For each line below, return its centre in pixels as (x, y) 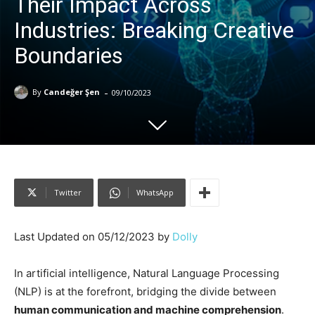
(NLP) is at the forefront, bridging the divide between (145, 291)
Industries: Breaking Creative (154, 30)
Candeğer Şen (72, 92)
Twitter (68, 192)
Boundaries (69, 55)
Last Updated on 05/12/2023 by (93, 237)
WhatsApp (155, 192)
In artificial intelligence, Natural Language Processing (147, 273)
